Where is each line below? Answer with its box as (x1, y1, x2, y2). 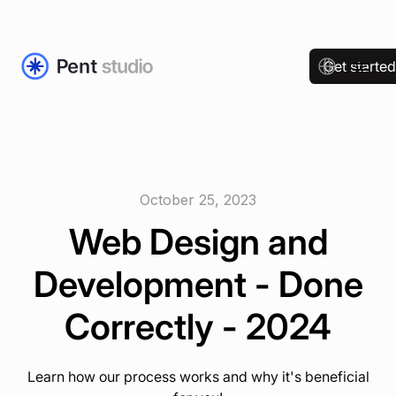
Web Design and (68, 220, 328, 263)
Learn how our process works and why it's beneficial (27, 368, 369, 385)
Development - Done (33, 263, 363, 306)
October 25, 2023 (140, 191, 256, 209)
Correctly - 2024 (65, 305, 331, 348)
